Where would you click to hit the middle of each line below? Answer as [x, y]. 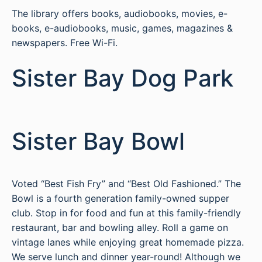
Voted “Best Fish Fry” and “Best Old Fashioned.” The [126, 184]
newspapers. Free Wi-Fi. [65, 43]
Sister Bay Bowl [98, 141]
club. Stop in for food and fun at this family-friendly [126, 213]
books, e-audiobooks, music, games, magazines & [122, 28]
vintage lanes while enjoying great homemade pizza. [128, 242]
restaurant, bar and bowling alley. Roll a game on [120, 227]
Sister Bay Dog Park [123, 78]
